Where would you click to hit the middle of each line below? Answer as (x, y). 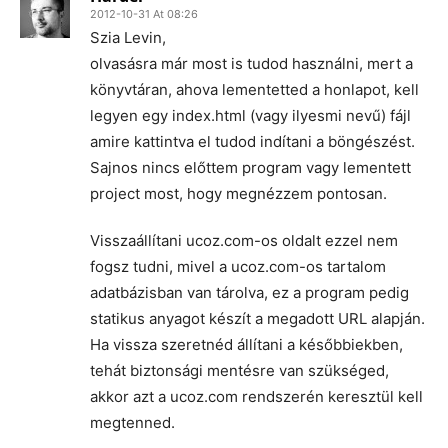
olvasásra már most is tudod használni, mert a (251, 64)
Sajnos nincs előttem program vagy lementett (250, 168)
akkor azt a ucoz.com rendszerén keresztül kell (256, 397)
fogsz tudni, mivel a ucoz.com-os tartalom (238, 267)
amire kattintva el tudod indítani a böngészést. (252, 142)
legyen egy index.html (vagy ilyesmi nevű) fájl (250, 116)
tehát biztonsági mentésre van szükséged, (239, 371)
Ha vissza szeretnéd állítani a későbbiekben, (246, 345)
